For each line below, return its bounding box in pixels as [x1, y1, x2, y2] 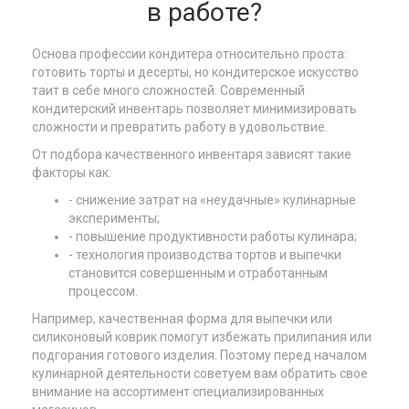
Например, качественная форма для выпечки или [32, 311, 332, 326]
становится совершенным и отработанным [68, 266, 328, 280]
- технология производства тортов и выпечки [68, 247, 341, 262]
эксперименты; [68, 211, 160, 225]
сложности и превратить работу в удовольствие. [32, 120, 328, 134]
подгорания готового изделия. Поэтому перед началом [32, 348, 367, 362]
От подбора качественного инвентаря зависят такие [32, 147, 351, 162]
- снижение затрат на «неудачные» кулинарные [68, 193, 356, 207]
